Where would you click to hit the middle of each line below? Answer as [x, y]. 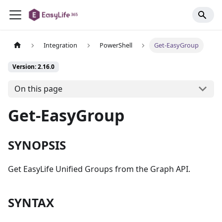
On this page [38, 89]
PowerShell [116, 45]
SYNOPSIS [37, 145]
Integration [61, 45]
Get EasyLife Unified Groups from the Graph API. [99, 169]
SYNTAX [31, 202]
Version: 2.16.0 [33, 67]
